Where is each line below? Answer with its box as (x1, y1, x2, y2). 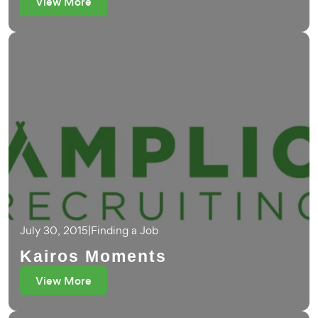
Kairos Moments (20, 247, 167, 265)
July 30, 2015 (20, 223, 88, 238)
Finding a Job (91, 223, 158, 238)
